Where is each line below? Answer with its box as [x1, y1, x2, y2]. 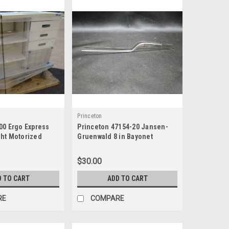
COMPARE [90, 194, 125, 203]
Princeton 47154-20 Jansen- [77, 123, 168, 131]
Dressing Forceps [77, 142, 134, 151]
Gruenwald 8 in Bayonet [77, 132, 153, 141]
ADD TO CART [107, 174, 148, 183]
